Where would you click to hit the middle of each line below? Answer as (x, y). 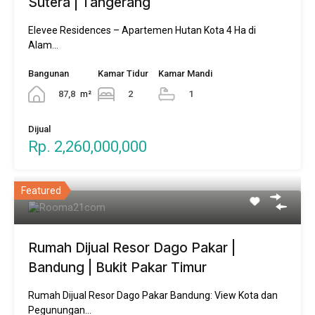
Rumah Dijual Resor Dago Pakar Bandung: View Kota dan (153, 295)
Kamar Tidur (123, 73)
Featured (41, 190)
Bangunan (49, 73)
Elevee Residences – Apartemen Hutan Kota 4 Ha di (142, 30)
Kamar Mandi (185, 73)
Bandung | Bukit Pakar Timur (117, 267)
